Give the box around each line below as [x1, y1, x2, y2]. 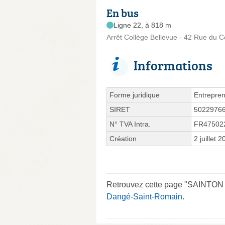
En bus [106, 5, 139, 21]
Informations [134, 56, 212, 74]
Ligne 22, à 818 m [114, 21, 171, 29]
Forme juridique [109, 90, 160, 99]
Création [109, 134, 137, 143]
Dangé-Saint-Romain [106, 192, 182, 201]
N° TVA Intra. [109, 120, 151, 128]
